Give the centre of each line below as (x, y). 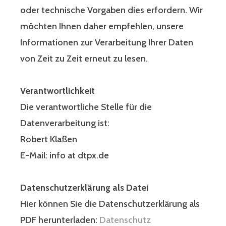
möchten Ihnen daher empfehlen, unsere (102, 26)
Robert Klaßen (49, 139)
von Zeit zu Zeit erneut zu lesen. (84, 59)
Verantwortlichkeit (58, 91)
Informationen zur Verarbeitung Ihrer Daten (107, 43)
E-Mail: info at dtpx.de (65, 156)
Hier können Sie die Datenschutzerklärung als (110, 204)
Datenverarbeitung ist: (65, 123)
